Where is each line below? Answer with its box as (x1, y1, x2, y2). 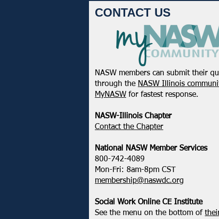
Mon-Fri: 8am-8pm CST (95, 166, 175, 174)
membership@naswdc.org (95, 177, 184, 185)
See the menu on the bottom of (95, 209, 205, 217)
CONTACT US (95, 6, 171, 19)
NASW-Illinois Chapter (95, 112, 172, 120)
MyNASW (95, 91, 126, 99)
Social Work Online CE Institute (95, 198, 202, 206)
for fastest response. (126, 91, 198, 99)
